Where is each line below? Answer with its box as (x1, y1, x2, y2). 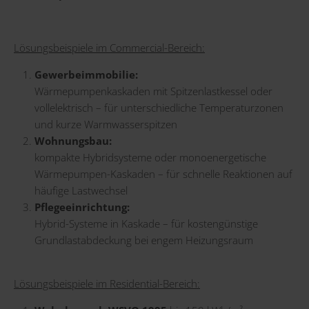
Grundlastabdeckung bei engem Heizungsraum (34, 232, 253, 247)
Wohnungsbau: (34, 133, 112, 148)
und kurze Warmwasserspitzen (34, 117, 177, 131)
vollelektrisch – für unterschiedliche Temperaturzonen (34, 100, 283, 114)
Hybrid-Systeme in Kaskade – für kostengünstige (34, 216, 258, 230)
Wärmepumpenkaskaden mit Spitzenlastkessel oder (34, 83, 272, 98)
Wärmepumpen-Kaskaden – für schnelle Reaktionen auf (34, 166, 292, 181)
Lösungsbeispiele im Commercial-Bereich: (14, 40, 205, 54)
